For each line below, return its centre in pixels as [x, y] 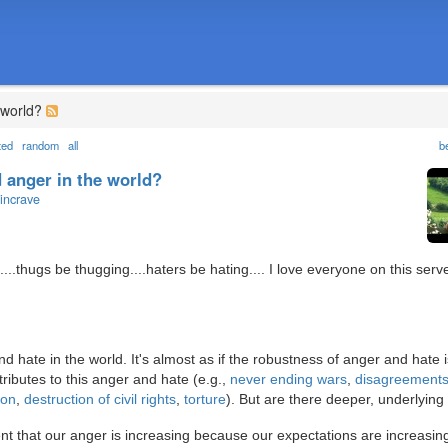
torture [205, 399]
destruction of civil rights [100, 399]
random [40, 145]
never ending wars [288, 379]
